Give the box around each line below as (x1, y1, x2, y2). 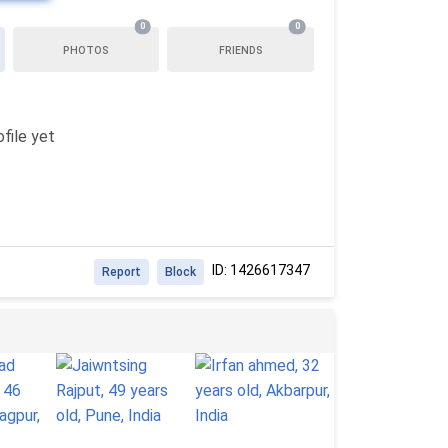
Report (102, 264, 141, 279)
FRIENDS (218, 43, 263, 57)
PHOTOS (63, 43, 110, 57)
